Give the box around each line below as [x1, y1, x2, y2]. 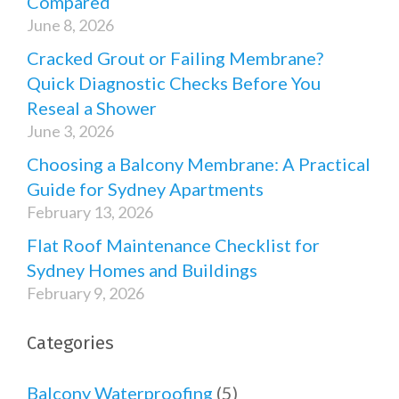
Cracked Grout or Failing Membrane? [27, 47, 323, 69]
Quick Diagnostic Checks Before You [27, 72, 321, 94]
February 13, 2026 [27, 202, 153, 223]
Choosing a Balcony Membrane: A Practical [27, 153, 370, 175]
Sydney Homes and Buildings [27, 259, 257, 281]
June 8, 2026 [27, 15, 114, 36]
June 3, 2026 [27, 121, 114, 142]
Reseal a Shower [27, 97, 157, 119]
